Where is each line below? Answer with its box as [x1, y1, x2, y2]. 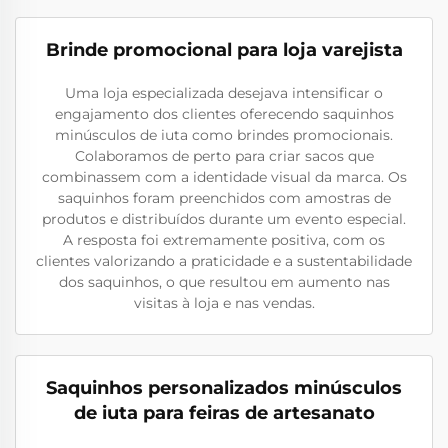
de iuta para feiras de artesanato [73, 402, 375, 424]
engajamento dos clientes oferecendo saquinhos [54, 105, 394, 123]
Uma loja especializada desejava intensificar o [65, 84, 383, 102]
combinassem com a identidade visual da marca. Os [41, 168, 407, 186]
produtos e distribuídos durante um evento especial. [42, 210, 406, 228]
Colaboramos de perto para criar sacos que [74, 147, 374, 165]
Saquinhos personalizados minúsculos [46, 377, 402, 399]
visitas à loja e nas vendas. [133, 294, 315, 312]
